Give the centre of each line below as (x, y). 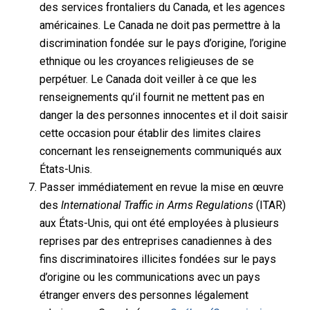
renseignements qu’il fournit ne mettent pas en (152, 97)
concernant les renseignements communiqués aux (160, 151)
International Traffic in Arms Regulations (157, 205)
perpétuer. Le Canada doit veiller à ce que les (148, 79)
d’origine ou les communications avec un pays (149, 277)
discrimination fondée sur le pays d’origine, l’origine (163, 43)
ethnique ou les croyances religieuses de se (146, 61)
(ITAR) (269, 205)
